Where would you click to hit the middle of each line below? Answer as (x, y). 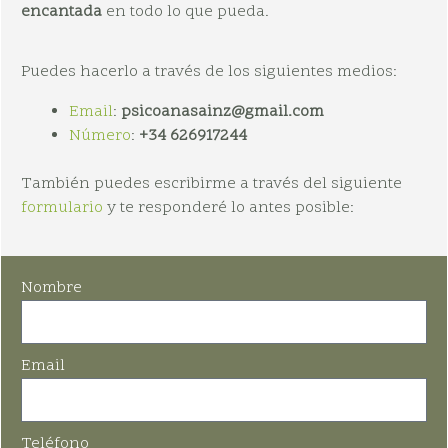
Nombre (51, 288)
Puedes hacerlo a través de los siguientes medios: (209, 72)
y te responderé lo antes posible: (228, 208)
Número (100, 136)
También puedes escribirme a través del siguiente (211, 184)
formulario (62, 208)
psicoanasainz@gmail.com (222, 112)
